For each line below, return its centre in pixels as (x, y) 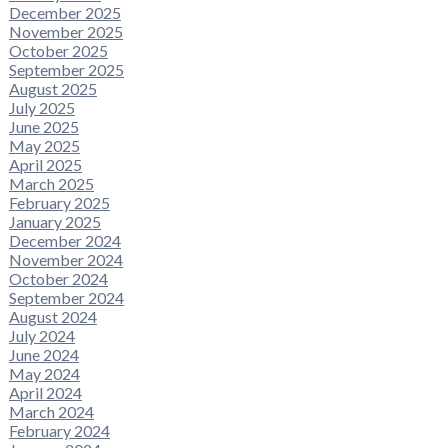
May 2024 (44, 373)
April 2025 (45, 164)
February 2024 (59, 430)
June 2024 (43, 354)
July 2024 (41, 335)
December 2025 (64, 12)
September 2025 (66, 69)
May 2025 (44, 145)
